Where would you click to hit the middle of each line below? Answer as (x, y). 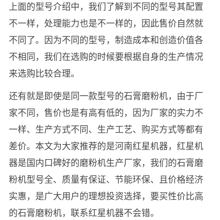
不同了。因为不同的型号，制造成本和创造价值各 (106, 40)
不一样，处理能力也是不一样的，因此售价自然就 (106, 23)
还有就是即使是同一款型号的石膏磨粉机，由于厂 (106, 96)
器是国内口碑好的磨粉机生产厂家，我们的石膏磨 (106, 162)
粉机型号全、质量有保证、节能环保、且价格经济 (106, 179)
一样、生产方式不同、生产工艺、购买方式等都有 (106, 129)
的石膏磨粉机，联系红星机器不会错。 (84, 212)
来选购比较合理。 (44, 73)
